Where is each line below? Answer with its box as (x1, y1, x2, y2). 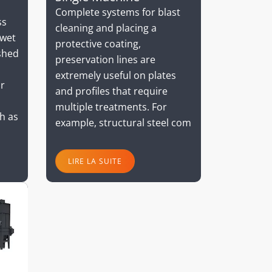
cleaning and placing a (55, 21, 157, 35)
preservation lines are (55, 53, 155, 67)
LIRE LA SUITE (68, 155, 122, 166)
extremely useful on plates (55, 69, 176, 83)
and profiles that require (55, 84, 168, 98)
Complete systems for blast (55, 5, 180, 19)
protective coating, (55, 37, 141, 51)
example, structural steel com (55, 116, 191, 130)
